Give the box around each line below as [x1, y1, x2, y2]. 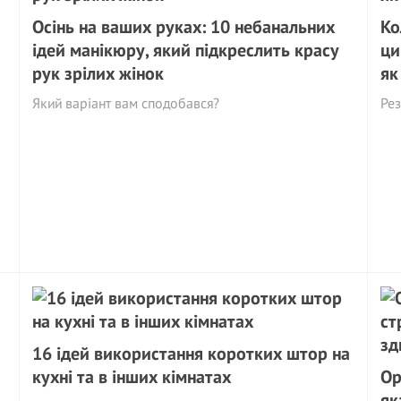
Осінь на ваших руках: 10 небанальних [32, 14, 336, 38]
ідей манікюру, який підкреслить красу [32, 38, 340, 62]
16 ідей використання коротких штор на [32, 341, 351, 365]
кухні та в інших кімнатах [32, 364, 232, 388]
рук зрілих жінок [32, 61, 165, 85]
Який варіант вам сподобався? [32, 93, 220, 112]
